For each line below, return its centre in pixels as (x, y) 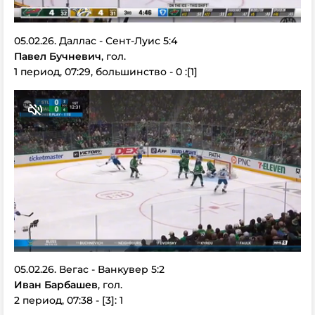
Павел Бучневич (58, 56)
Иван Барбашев (56, 285)
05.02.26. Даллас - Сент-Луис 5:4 (96, 40)
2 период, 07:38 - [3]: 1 (69, 300)
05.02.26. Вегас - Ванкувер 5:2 (89, 269)
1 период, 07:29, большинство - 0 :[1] (106, 71)
